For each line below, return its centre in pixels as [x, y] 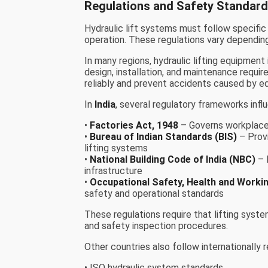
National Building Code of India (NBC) [173, 160]
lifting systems [116, 148]
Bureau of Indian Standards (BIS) [164, 137]
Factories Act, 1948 [134, 126]
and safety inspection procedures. [156, 226]
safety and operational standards [154, 194]
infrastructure [114, 171]
